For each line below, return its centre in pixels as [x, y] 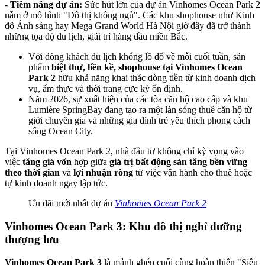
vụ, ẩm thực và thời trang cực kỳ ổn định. [106, 89]
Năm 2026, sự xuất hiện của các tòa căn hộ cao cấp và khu [138, 99]
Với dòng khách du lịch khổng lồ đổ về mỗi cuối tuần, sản [137, 57]
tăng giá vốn [47, 162]
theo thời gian [32, 173]
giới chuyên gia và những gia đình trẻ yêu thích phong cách [139, 121]
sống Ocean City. [61, 131]
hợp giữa [91, 162]
